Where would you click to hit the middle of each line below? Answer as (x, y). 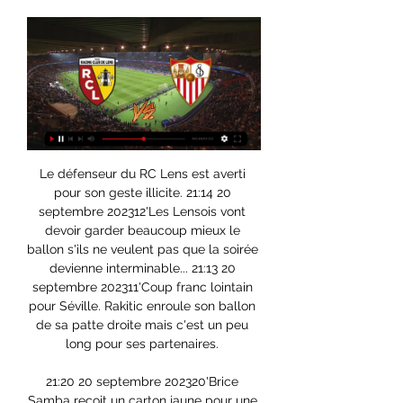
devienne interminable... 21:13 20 (142, 269)
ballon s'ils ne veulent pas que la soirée (143, 250)
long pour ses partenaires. (144, 344)
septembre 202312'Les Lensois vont (142, 212)
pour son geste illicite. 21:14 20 (142, 193)
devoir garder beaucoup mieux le (142, 231)
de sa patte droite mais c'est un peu (142, 325)
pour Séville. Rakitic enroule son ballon (142, 306)
